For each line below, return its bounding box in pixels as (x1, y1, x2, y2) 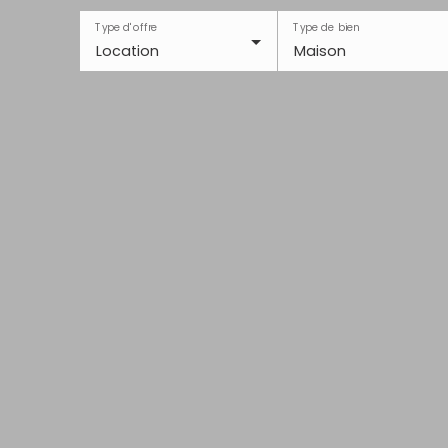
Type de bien (292, 21, 359, 35)
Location (96, 41, 159, 61)
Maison (293, 41, 346, 61)
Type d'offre (95, 21, 158, 35)
